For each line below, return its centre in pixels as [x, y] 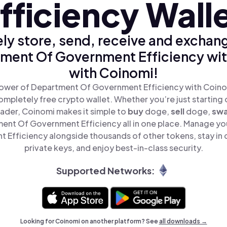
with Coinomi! [113, 73]
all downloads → [183, 221]
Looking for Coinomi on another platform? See [89, 221]
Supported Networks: [105, 170]
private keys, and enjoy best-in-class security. [113, 148]
